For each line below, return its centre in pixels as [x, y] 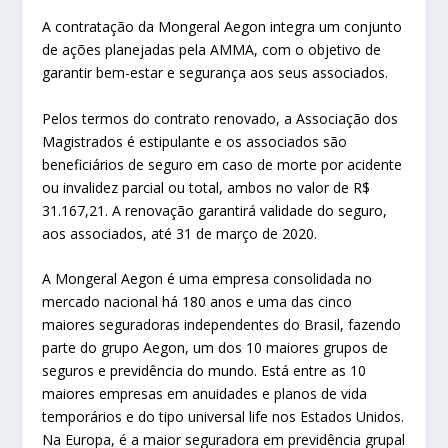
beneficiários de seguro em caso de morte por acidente [222, 164]
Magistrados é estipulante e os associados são [195, 141]
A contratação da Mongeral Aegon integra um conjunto [222, 27]
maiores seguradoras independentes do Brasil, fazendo [222, 325]
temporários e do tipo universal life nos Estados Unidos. [223, 417]
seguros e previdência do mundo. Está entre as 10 [204, 371]
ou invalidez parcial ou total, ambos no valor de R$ [206, 187]
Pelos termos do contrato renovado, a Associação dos [220, 118]
